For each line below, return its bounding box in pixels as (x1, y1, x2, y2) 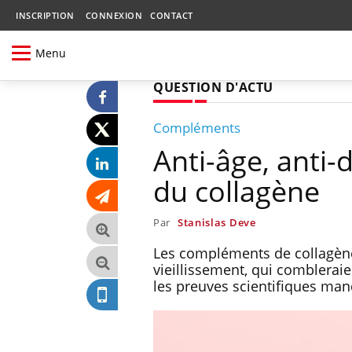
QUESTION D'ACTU (153, 78, 273, 96)
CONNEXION (85, 9, 142, 21)
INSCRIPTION (16, 9, 75, 21)
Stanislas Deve (177, 214, 256, 229)
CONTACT (150, 9, 193, 21)
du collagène (153, 171, 320, 211)
